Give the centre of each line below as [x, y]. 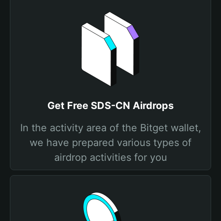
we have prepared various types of [110, 143]
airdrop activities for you [110, 157]
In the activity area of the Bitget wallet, [110, 128]
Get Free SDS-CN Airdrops [110, 106]
